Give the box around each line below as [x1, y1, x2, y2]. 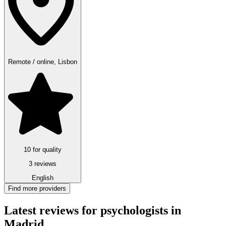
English [32, 174, 53, 182]
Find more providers [8, 185, 66, 193]
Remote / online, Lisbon [8, 58, 77, 66]
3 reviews [29, 159, 56, 167]
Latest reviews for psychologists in [4, 204, 181, 217]
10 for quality [24, 145, 62, 153]
